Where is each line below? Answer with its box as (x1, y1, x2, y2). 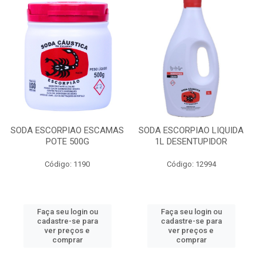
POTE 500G (45, 136, 89, 147)
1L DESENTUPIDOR (155, 136, 227, 147)
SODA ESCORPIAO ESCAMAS (11, 125, 124, 136)
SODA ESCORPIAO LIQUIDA (139, 125, 244, 136)
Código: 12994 (166, 160, 216, 168)
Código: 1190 (45, 160, 90, 168)
